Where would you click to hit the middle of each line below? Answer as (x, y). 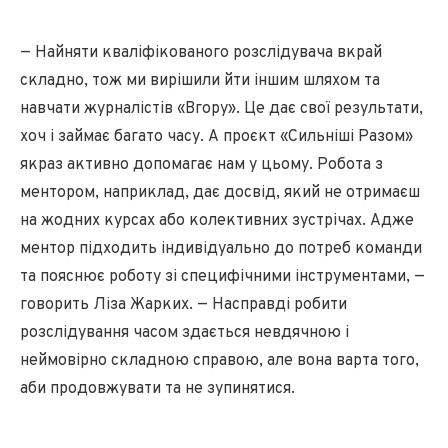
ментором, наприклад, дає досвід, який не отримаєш (220, 192)
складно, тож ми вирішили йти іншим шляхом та (200, 80)
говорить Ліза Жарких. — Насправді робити (183, 304)
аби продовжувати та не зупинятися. (157, 388)
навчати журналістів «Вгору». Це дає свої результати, (221, 108)
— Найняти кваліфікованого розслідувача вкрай (201, 52)
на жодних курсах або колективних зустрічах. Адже (217, 220)
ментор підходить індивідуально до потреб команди (221, 248)
